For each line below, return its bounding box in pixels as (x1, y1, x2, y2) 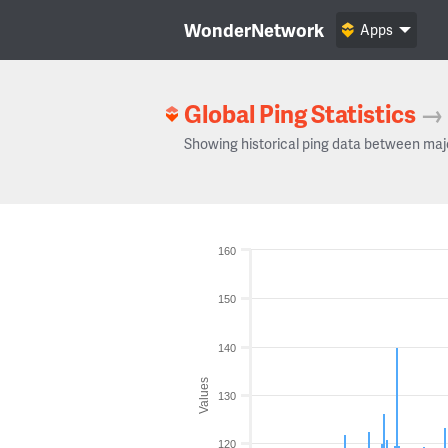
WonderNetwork (184, 17, 324, 42)
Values (197, 376, 211, 414)
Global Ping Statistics (184, 97, 416, 130)
